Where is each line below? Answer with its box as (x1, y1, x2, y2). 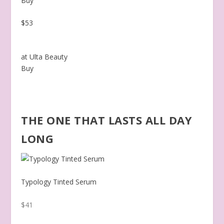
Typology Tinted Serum (21, 177, 97, 187)
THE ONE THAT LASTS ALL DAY (21, 112, 192, 128)
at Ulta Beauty (21, 52, 68, 62)
